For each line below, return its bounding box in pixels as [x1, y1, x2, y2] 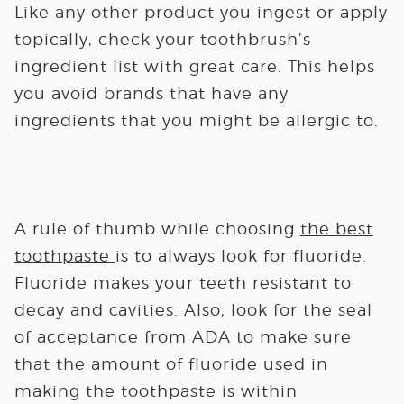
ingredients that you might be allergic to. [14, 111, 379, 130]
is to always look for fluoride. [115, 246, 367, 265]
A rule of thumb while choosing [14, 219, 300, 238]
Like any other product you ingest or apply [14, 3, 388, 22]
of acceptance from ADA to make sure [14, 327, 352, 346]
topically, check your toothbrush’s [14, 30, 311, 49]
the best [299, 219, 373, 238]
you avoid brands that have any [14, 84, 289, 103]
